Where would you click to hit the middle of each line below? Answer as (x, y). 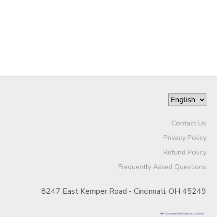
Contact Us (189, 123)
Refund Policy (185, 152)
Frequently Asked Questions (162, 166)
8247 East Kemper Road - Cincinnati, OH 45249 (124, 191)
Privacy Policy (185, 137)
